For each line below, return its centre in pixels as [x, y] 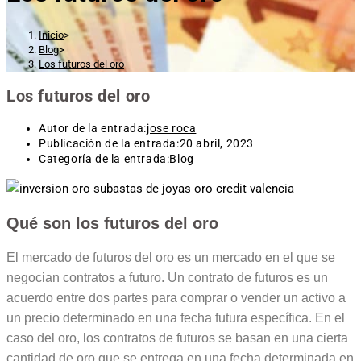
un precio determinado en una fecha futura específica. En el [176, 318]
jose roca [172, 129]
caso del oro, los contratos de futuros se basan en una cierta [177, 338]
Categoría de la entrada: [104, 159]
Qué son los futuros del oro [112, 223]
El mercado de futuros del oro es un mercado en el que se [171, 258]
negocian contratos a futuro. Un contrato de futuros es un [167, 278]
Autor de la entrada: [93, 129]
